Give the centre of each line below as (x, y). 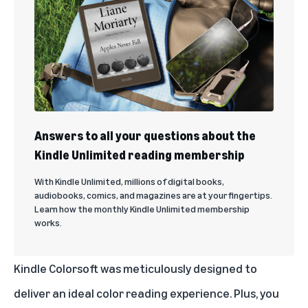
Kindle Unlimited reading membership (140, 155)
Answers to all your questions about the (145, 136)
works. (48, 223)
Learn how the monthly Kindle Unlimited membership (142, 209)
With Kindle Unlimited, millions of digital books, (129, 181)
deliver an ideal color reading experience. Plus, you (146, 293)
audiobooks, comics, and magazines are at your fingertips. (153, 195)
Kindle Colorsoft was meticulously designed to (135, 268)
